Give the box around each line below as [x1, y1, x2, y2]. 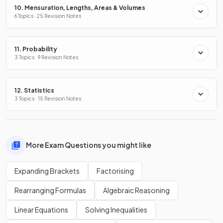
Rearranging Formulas [14, 185, 86, 195]
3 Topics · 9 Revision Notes [14, 54, 78, 60]
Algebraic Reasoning [103, 185, 170, 195]
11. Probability [14, 45, 57, 53]
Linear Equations [14, 205, 68, 214]
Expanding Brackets [14, 166, 80, 175]
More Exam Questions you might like [26, 140, 151, 150]
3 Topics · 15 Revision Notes [14, 95, 81, 102]
